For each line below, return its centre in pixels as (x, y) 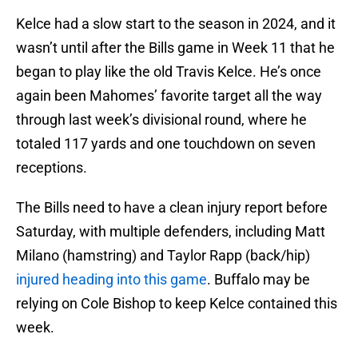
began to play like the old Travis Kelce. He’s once (169, 72)
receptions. (53, 168)
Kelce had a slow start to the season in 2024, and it (176, 24)
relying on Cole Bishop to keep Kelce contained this (177, 304)
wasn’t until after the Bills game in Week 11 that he (175, 48)
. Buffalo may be (259, 280)
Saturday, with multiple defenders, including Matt (171, 232)
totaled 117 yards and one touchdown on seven (166, 144)
